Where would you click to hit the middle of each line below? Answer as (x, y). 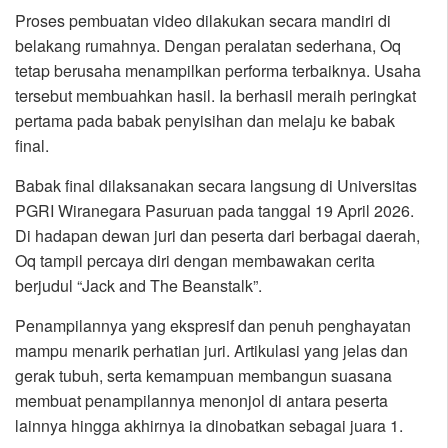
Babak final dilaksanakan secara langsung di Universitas (216, 186)
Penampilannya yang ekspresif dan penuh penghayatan (213, 326)
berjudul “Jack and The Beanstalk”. (138, 286)
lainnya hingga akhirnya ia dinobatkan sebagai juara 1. (209, 426)
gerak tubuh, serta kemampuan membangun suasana (203, 376)
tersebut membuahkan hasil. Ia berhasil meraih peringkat (215, 96)
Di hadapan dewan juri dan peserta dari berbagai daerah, (217, 236)
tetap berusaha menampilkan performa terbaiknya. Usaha (218, 71)
